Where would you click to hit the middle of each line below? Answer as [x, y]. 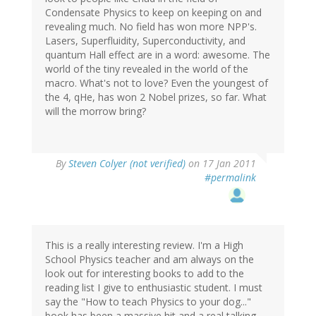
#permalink [230, 178]
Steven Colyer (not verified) [127, 164]
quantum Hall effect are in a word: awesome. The [158, 55]
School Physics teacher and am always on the [150, 260]
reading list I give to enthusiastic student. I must [154, 288]
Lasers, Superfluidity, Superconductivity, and [145, 41]
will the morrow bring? [96, 111]
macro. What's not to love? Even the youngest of [157, 83]
